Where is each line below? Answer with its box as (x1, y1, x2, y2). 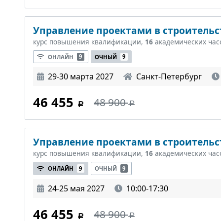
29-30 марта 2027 (48, 71, 113, 82)
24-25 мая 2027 (48, 183, 105, 194)
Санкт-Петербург (136, 71, 202, 82)
